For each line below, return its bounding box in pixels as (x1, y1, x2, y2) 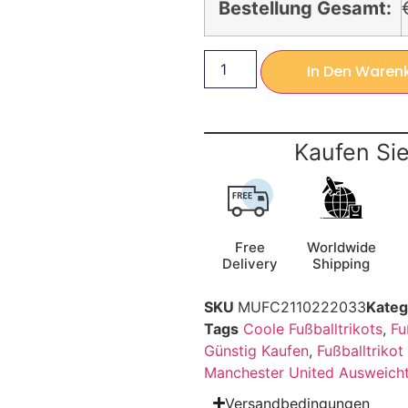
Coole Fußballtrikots (243, 319, 382, 338)
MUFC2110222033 (238, 297, 366, 316)
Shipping (312, 254, 371, 272)
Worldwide (306, 238, 376, 256)
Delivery (222, 254, 279, 272)
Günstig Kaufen (204, 341, 309, 360)
